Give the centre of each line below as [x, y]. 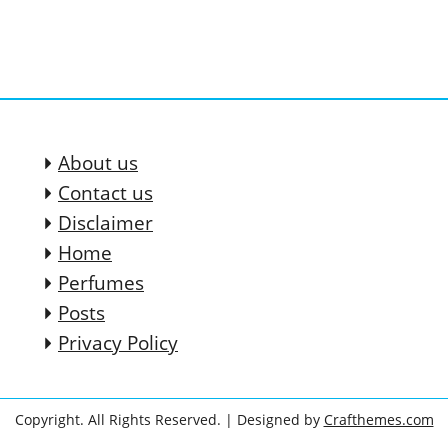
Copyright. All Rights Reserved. [119, 420]
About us [98, 163]
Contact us [105, 193]
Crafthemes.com [378, 420]
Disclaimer [105, 223]
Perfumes [101, 283]
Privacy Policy [118, 343]
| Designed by [274, 420]
